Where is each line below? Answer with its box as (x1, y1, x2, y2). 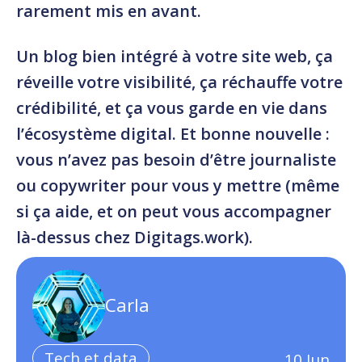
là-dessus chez (16, 225, 134, 248)
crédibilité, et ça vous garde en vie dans (16, 96, 327, 119)
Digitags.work (134, 225, 244, 248)
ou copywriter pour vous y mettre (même (16, 174, 339, 196)
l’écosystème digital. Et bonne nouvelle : (16, 122, 330, 145)
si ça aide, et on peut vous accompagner (16, 200, 331, 222)
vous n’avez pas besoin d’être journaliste (16, 148, 336, 170)
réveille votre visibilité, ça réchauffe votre (16, 70, 343, 93)
